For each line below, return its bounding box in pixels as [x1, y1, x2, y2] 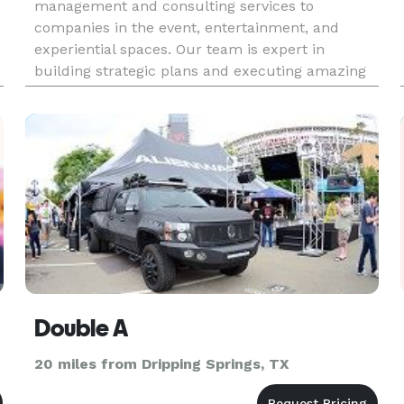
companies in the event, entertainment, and [33, 19, 339, 36]
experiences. [33, 84, 122, 101]
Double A [33, 315, 128, 342]
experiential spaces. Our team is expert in [33, 41, 325, 58]
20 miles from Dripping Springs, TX [33, 355, 289, 372]
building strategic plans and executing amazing [33, 62, 366, 79]
